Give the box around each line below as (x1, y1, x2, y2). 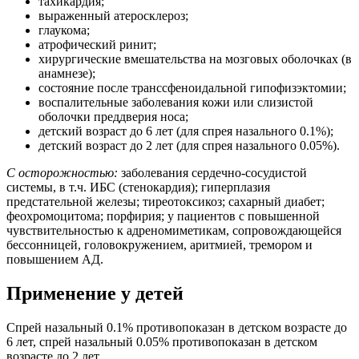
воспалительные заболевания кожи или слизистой (38, 95, 313, 110)
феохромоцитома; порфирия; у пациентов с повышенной (6, 209, 320, 224)
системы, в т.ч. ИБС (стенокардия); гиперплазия (6, 180, 270, 195)
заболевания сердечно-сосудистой (118, 166, 307, 180)
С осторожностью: (6, 166, 118, 180)
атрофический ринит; (38, 38, 156, 52)
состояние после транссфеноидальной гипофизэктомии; (38, 81, 346, 95)
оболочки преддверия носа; (38, 110, 188, 124)
